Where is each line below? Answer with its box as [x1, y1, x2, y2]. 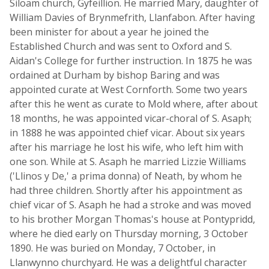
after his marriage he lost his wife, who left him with [10, 141, 243, 154]
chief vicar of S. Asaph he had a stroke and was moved [10, 198, 251, 211]
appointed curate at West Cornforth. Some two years [10, 83, 247, 96]
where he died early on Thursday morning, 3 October [10, 227, 248, 240]
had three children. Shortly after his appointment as [10, 184, 243, 197]
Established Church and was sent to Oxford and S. [10, 40, 232, 53]
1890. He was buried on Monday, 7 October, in [10, 241, 216, 255]
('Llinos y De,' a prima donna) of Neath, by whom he [10, 169, 242, 183]
